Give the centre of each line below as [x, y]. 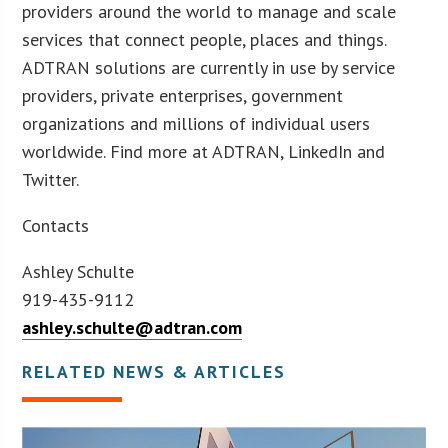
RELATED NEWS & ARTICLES [154, 371]
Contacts [56, 225]
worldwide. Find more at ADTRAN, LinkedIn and [204, 151]
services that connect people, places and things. [204, 39]
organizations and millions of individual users [196, 123]
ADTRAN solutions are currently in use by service [209, 67]
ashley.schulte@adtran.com [132, 327]
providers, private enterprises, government [183, 95]
